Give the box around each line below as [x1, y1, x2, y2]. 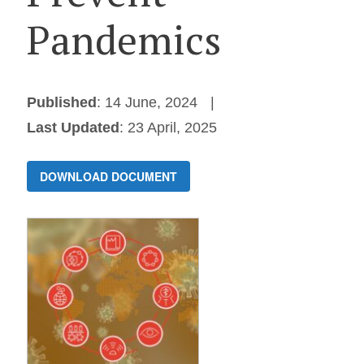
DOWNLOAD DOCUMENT [39, 167, 177, 184]
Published [26, 94, 97, 111]
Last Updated [26, 119, 119, 136]
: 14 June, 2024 [96, 94, 197, 111]
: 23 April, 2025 [119, 119, 217, 136]
